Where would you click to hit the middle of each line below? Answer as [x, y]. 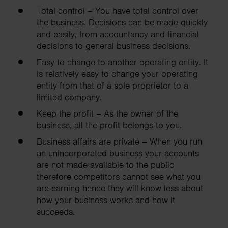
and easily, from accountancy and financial [118, 34]
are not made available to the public [105, 165]
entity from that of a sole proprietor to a [112, 85]
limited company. [69, 97]
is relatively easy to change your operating [117, 74]
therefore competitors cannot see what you [119, 176]
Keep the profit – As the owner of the [107, 113]
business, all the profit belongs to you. [109, 125]
